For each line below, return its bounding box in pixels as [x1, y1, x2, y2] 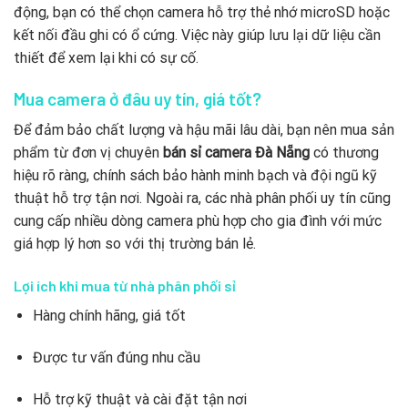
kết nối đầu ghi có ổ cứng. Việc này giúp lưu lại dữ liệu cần [14, 25, 381, 44]
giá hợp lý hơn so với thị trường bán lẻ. [14, 235, 256, 253]
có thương [310, 144, 379, 162]
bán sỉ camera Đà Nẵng [163, 144, 310, 162]
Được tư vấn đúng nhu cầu [32, 348, 200, 366]
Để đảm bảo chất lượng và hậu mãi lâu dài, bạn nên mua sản [14, 121, 394, 139]
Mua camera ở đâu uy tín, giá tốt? [14, 87, 261, 109]
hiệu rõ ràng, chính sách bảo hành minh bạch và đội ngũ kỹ [14, 167, 377, 185]
